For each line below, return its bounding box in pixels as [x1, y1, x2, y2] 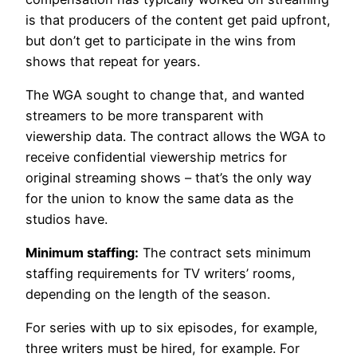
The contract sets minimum [139, 245, 311, 261]
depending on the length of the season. [25, 286, 270, 303]
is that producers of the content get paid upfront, [25, 11, 331, 28]
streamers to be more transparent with [25, 107, 264, 124]
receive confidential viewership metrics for [25, 148, 287, 165]
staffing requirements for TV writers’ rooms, [25, 265, 296, 282]
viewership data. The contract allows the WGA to [25, 127, 326, 144]
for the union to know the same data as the [25, 190, 293, 206]
